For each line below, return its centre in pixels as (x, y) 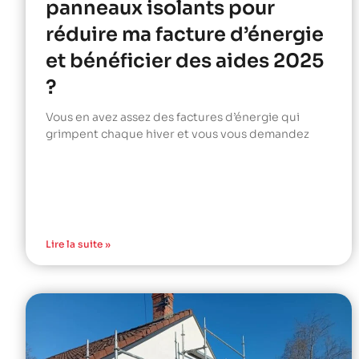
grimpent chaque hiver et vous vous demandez (177, 134)
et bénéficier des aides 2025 (185, 61)
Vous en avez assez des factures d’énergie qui (173, 117)
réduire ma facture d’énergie (185, 35)
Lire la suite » (78, 244)
